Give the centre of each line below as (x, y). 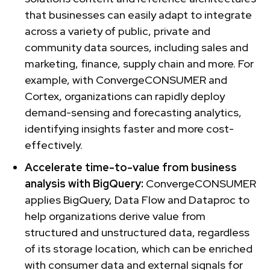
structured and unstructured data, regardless (137, 232)
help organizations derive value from (115, 216)
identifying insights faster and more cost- (129, 128)
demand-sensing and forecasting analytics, (133, 112)
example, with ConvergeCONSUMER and (126, 80)
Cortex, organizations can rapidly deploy (125, 96)
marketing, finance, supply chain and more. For (139, 63)
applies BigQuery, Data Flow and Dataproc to (137, 199)
